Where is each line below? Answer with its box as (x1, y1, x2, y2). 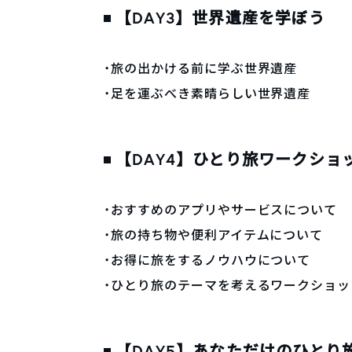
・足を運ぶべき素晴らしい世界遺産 (104, 85, 311, 102)
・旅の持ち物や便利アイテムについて (104, 226, 324, 244)
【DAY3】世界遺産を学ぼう (115, 7, 325, 29)
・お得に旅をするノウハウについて (104, 251, 311, 269)
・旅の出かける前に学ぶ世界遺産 (104, 60, 298, 77)
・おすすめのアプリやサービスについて (104, 201, 338, 218)
